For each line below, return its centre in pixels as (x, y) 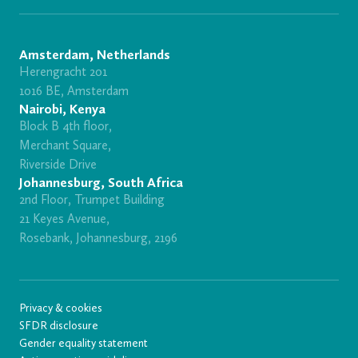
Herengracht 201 (63, 72)
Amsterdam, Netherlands (95, 55)
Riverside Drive (58, 165)
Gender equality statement (84, 344)
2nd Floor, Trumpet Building (92, 200)
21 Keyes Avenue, (64, 219)
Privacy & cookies (61, 308)
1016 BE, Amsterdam (74, 91)
